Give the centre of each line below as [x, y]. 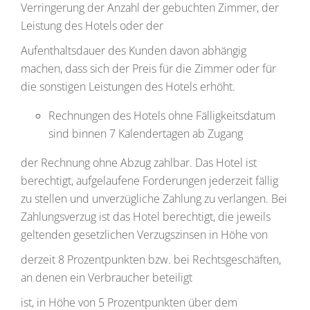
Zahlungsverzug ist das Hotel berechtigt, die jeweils [146, 217]
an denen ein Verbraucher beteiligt [107, 277]
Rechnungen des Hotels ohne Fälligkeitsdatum [162, 116]
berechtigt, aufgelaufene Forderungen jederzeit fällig [149, 181]
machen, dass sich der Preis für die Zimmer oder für [148, 69]
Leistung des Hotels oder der [92, 26]
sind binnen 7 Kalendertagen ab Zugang [146, 134]
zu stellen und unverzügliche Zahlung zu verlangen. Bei [154, 199]
